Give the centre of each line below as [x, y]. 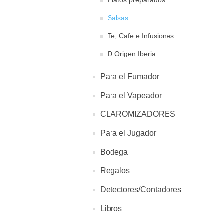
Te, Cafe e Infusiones [141, 36]
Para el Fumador [130, 77]
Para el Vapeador [131, 95]
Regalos [115, 171]
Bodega [114, 152]
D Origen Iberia [132, 54]
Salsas [118, 18]
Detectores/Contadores [141, 190]
